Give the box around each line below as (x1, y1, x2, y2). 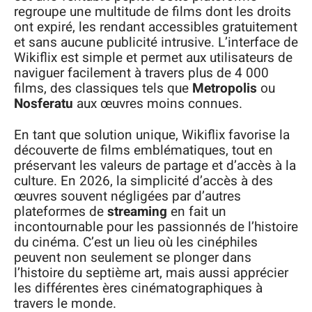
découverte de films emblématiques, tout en (14, 140, 273, 160)
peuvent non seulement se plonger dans (14, 247, 251, 267)
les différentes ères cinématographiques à (14, 278, 263, 298)
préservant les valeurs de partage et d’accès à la (14, 155, 296, 175)
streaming (107, 201, 167, 221)
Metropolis (192, 79, 257, 98)
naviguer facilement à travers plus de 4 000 (14, 63, 269, 83)
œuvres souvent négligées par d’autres (14, 186, 241, 206)
